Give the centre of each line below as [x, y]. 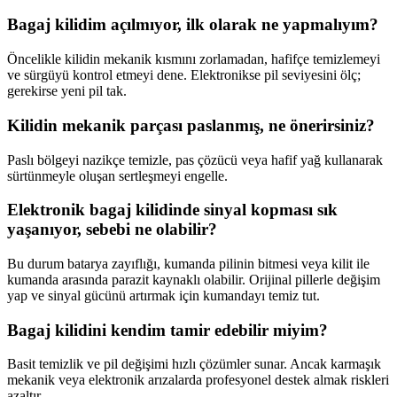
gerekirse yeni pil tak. [67, 91]
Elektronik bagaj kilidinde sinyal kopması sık [172, 210]
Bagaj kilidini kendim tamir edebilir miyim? [167, 330]
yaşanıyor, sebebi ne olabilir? [112, 230]
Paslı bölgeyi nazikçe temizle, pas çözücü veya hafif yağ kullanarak [195, 160]
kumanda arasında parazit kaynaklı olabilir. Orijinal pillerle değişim [194, 280]
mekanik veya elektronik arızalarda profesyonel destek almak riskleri [198, 380]
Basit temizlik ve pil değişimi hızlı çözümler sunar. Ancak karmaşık [194, 364]
